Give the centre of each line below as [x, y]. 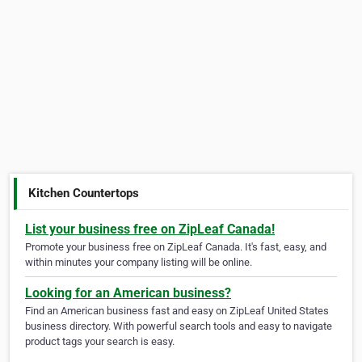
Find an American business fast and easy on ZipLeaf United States [177, 311]
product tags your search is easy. [100, 342]
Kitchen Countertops [84, 193]
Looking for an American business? [128, 293]
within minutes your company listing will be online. [139, 263]
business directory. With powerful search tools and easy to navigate [179, 326]
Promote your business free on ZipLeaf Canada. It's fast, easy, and [176, 247]
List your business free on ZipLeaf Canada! [150, 229]
